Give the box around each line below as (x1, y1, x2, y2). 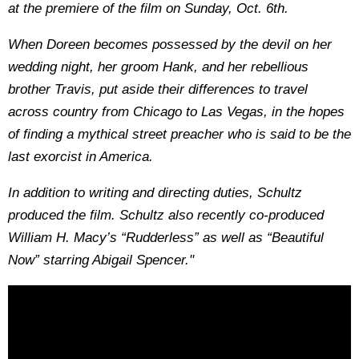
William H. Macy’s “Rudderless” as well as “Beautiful (8, 230, 324, 245)
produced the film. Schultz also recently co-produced (8, 208, 324, 223)
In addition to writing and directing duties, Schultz (8, 185, 302, 200)
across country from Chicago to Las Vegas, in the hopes (8, 104, 345, 119)
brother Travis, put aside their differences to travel (8, 82, 308, 97)
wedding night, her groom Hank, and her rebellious (8, 59, 309, 75)
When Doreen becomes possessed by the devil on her (8, 37, 332, 52)
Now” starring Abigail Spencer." (8, 252, 194, 268)
